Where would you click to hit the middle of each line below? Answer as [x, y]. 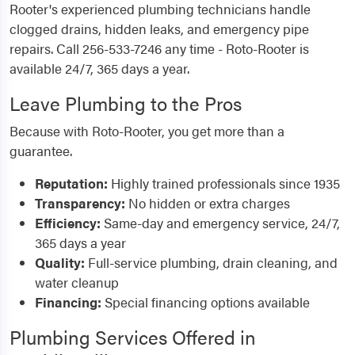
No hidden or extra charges [208, 203]
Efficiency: [68, 223]
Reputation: [71, 183]
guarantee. [41, 151]
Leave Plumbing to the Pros [126, 103]
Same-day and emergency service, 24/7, [220, 223]
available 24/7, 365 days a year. [99, 68]
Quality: [60, 262]
